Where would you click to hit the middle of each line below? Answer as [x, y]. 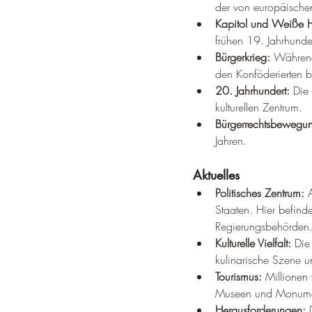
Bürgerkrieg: [243, 57]
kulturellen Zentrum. [259, 107]
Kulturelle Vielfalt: [253, 243]
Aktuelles [216, 175]
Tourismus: [239, 276]
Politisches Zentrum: [260, 193]
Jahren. [231, 141]
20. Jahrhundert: [252, 91]
